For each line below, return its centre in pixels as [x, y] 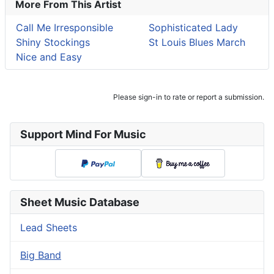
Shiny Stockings [53, 43]
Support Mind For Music [83, 135]
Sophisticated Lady [193, 28]
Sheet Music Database [80, 202]
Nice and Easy [49, 57]
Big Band [41, 255]
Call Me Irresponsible [65, 28]
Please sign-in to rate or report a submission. [189, 97]
